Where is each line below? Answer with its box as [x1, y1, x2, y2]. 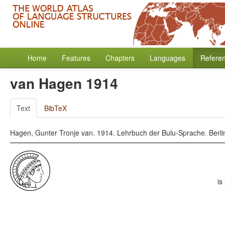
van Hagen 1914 [10, 73, 118, 93]
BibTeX [44, 103, 67, 113]
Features [62, 53, 90, 63]
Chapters [105, 53, 135, 63]
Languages [150, 53, 185, 63]
